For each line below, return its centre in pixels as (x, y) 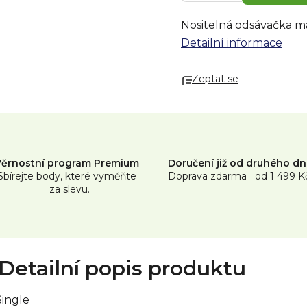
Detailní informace (232, 43)
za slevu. (67, 189)
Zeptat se (215, 79)
